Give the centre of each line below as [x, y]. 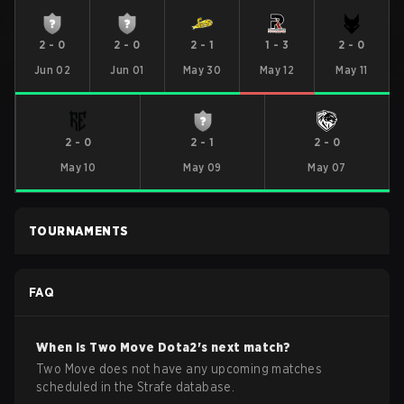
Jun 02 [52, 70]
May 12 [277, 70]
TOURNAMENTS [79, 231]
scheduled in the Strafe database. [136, 387]
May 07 [327, 167]
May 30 [202, 70]
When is [63, 347]
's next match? [244, 347]
